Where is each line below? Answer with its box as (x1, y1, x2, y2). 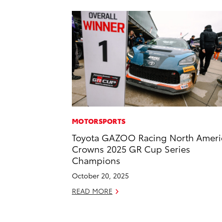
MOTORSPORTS (72, 116, 126, 126)
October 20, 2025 (72, 170, 129, 181)
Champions (72, 154, 120, 166)
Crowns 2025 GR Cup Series (72, 142, 190, 155)
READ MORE (72, 186, 112, 196)
